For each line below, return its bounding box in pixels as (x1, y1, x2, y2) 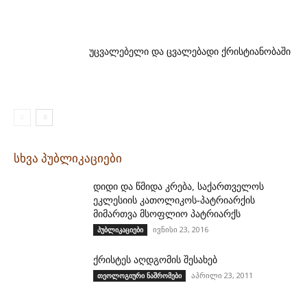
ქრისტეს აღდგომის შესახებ (93, 255, 217, 266)
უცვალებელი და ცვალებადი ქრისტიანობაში (89, 45, 291, 58)
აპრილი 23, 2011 (191, 270, 253, 281)
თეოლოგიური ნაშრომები (97, 271, 182, 281)
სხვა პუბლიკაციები (14, 152, 122, 166)
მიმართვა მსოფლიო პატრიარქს (93, 209, 241, 220)
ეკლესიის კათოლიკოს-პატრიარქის (93, 195, 255, 206)
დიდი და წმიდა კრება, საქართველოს (93, 182, 264, 193)
